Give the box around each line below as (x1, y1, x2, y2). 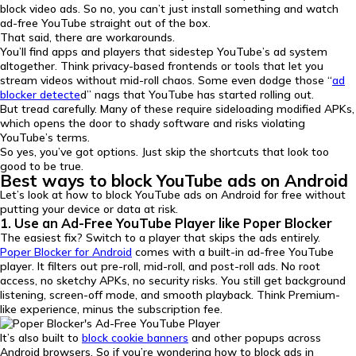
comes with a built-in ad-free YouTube (132, 245, 334, 259)
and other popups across (188, 331, 321, 345)
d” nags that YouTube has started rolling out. (80, 87, 314, 102)
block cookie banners (82, 331, 188, 345)
